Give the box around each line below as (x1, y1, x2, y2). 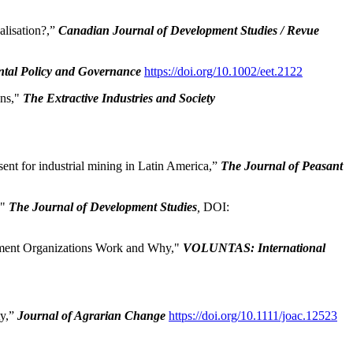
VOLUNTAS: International (183, 241, 325, 255)
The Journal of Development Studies (9, 200, 197, 214)
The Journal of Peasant (221, 159, 343, 173)
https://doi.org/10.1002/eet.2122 (144, 65, 303, 79)
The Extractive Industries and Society (23, 91, 215, 106)
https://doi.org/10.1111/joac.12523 (169, 309, 337, 323)
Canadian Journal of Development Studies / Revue (58, 24, 319, 38)
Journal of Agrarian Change (17, 309, 165, 323)
